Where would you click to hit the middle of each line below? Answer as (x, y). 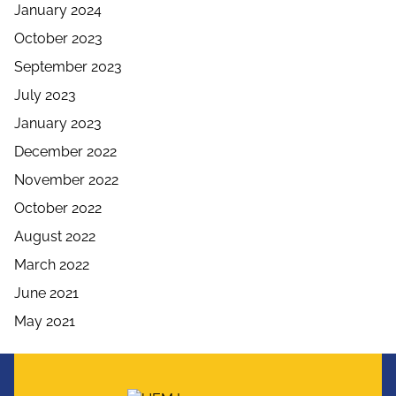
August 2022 (55, 236)
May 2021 (45, 321)
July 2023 (45, 95)
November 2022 (66, 180)
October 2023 (58, 38)
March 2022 (52, 265)
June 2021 (46, 293)
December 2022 (65, 152)
